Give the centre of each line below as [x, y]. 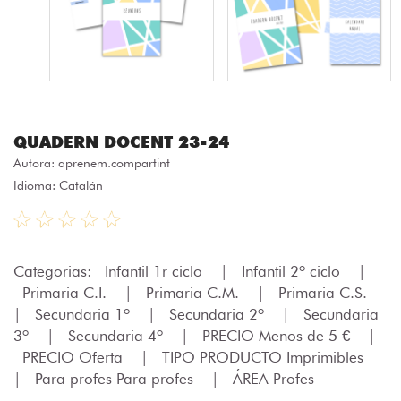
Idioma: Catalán [58, 185]
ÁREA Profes [273, 378]
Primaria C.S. [325, 292]
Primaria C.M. [195, 292]
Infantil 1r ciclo [156, 271]
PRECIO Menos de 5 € [278, 335]
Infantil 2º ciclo [293, 271]
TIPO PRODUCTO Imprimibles [265, 357]
